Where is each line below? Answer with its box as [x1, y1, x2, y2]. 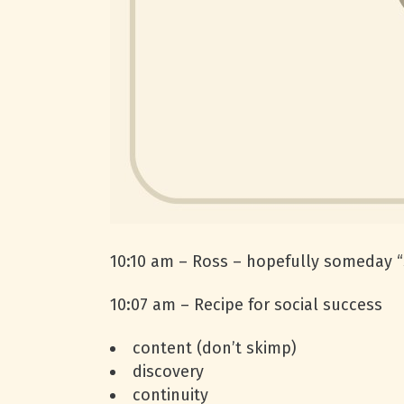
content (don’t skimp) [133, 338, 297, 358]
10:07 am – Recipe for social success [110, 295, 382, 315]
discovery [133, 362, 204, 381]
